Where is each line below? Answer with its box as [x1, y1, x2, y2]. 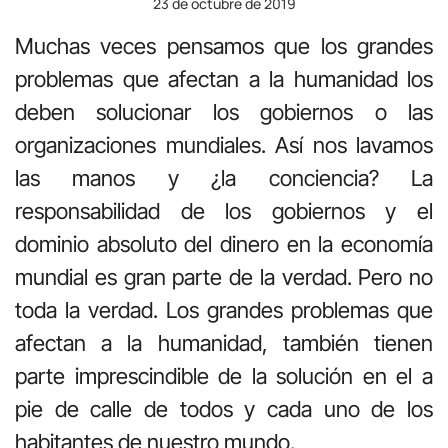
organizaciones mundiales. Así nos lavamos [15, 131, 433, 158]
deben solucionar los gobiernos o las [15, 98, 433, 125]
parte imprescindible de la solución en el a [15, 362, 433, 389]
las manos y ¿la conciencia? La [15, 164, 433, 191]
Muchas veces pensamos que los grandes [15, 32, 433, 59]
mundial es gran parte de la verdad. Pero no [15, 263, 433, 290]
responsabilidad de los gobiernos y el [15, 197, 433, 224]
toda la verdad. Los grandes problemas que [15, 296, 433, 323]
